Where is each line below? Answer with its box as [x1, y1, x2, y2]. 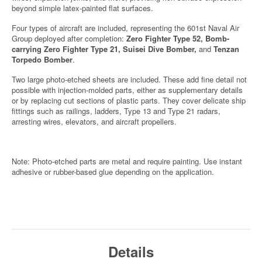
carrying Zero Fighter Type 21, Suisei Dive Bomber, [12, 43, 196, 54]
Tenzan [213, 43, 239, 54]
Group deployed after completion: [12, 33, 126, 44]
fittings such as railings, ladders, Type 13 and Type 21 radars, [12, 105, 220, 116]
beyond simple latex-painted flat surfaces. [12, 2, 153, 13]
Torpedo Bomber [12, 54, 73, 65]
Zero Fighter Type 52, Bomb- [126, 33, 229, 44]
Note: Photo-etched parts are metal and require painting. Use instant [12, 156, 242, 167]
